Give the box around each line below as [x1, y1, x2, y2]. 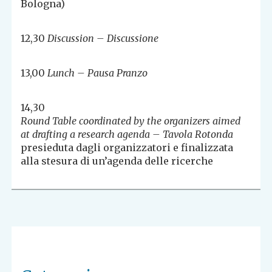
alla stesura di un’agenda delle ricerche [21, 155, 214, 168]
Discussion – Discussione [47, 32, 159, 45]
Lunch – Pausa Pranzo [47, 67, 148, 80]
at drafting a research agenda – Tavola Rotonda [21, 128, 234, 141]
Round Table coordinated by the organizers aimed [21, 115, 241, 127]
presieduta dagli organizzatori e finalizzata [21, 141, 234, 154]
